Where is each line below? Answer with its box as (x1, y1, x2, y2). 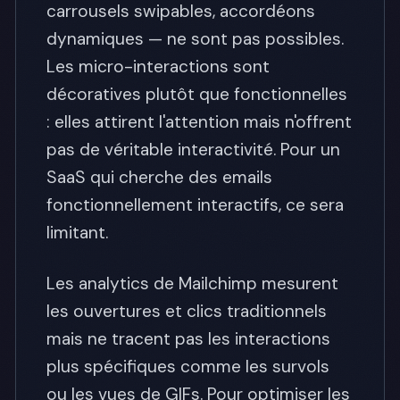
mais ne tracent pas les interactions (46, 327, 330, 350)
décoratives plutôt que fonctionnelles (46, 83, 347, 105)
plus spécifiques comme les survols (46, 354, 329, 378)
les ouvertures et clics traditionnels (46, 299, 327, 322)
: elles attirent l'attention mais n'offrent (46, 111, 352, 133)
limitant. (46, 221, 108, 244)
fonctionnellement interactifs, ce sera (46, 194, 344, 216)
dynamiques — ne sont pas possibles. (46, 28, 344, 50)
